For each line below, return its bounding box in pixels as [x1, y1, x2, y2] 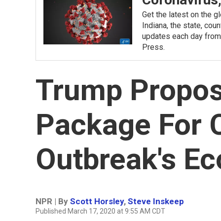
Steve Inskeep [128, 196, 184, 206]
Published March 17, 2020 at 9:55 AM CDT [36, 207, 165, 215]
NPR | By [36, 196, 70, 206]
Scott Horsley [70, 196, 124, 206]
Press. [142, 42, 165, 52]
